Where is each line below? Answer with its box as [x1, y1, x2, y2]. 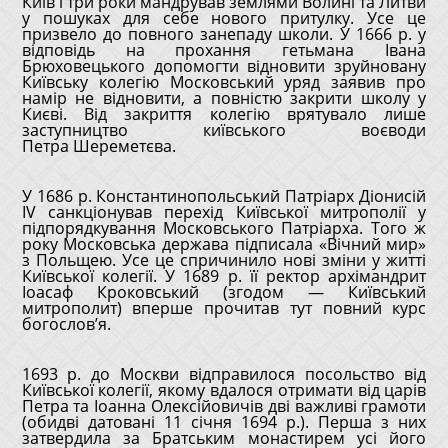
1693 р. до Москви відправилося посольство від [21, 363, 427, 385]
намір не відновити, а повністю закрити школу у [21, 87, 427, 109]
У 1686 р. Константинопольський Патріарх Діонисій [21, 185, 427, 207]
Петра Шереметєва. [21, 135, 176, 157]
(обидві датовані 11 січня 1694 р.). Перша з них [21, 411, 427, 433]
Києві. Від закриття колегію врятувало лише [21, 103, 427, 125]
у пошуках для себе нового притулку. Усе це [21, 7, 427, 29]
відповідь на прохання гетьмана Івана [21, 39, 427, 61]
